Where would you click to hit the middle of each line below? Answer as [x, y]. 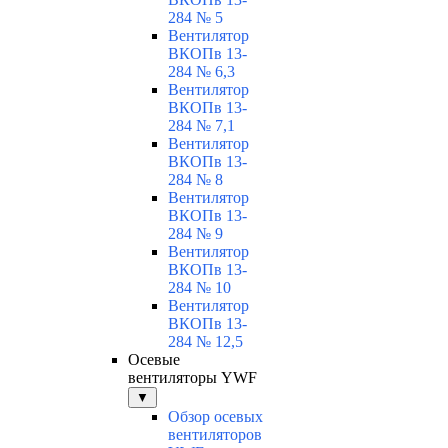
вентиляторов [215, 435]
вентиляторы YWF [192, 378]
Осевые [154, 360]
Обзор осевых [215, 417]
